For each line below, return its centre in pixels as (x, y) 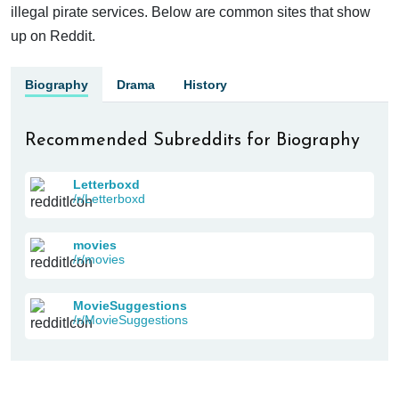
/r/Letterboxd (109, 198)
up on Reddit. (53, 36)
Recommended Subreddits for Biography (192, 140)
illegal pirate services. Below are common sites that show (191, 12)
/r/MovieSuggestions (130, 319)
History (205, 84)
